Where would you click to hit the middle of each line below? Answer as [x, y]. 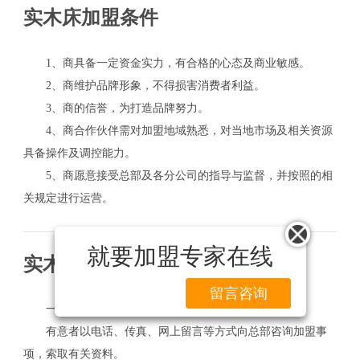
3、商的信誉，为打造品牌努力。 [116, 108]
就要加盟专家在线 [180, 256]
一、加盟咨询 [68, 309]
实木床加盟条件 [90, 18]
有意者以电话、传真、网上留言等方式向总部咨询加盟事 [175, 332]
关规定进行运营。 [68, 198]
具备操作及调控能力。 [79, 153]
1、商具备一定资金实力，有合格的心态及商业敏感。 [166, 63]
